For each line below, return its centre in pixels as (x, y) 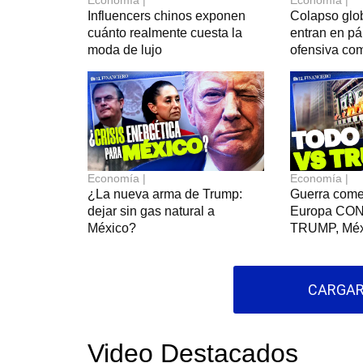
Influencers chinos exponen (166, 16)
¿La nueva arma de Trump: (164, 194)
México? (111, 228)
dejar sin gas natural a (151, 211)
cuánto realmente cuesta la (164, 33)
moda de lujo (124, 50)
